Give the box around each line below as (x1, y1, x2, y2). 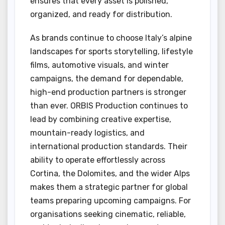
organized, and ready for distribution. (30, 9, 172, 19)
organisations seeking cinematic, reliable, (30, 209, 186, 219)
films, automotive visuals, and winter (30, 60, 169, 70)
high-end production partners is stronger (30, 87, 186, 97)
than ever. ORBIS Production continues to (30, 100, 188, 110)
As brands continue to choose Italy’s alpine (30, 33, 192, 43)
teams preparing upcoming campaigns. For (30, 195, 191, 205)
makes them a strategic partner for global (30, 182, 188, 192)
